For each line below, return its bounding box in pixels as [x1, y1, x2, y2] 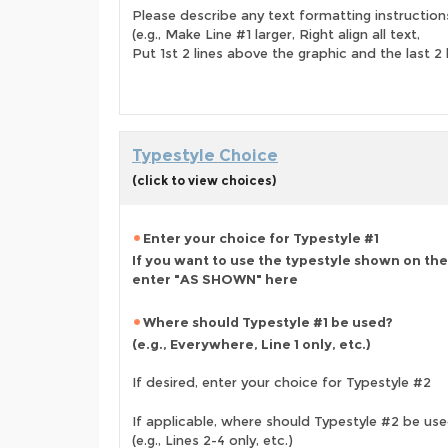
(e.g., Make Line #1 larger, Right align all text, [132, 26, 420, 42]
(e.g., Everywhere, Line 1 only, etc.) [132, 336, 371, 352]
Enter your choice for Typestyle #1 [143, 230, 379, 246]
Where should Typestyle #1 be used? [143, 314, 393, 330]
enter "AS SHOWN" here [132, 271, 298, 287]
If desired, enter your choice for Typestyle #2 [132, 374, 431, 391]
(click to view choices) [132, 173, 276, 188]
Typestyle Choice [132, 146, 278, 165]
